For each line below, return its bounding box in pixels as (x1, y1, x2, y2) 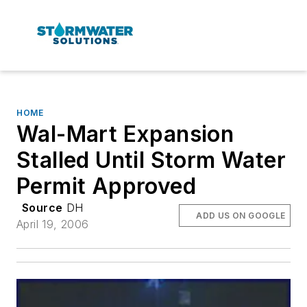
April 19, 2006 (16, 217, 89, 231)
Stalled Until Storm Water (16, 146, 286, 173)
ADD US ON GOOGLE (196, 210, 286, 221)
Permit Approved (16, 172, 196, 199)
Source (22, 200, 63, 214)
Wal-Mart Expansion (16, 120, 234, 147)
